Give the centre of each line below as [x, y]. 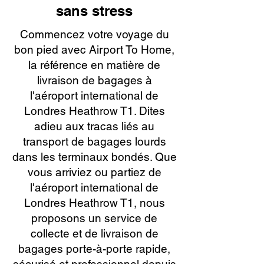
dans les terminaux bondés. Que [94, 157]
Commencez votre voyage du [94, 34]
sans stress [94, 11]
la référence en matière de [94, 65]
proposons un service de [94, 218]
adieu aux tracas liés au [94, 126]
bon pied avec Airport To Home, [94, 49]
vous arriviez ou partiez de [94, 172]
